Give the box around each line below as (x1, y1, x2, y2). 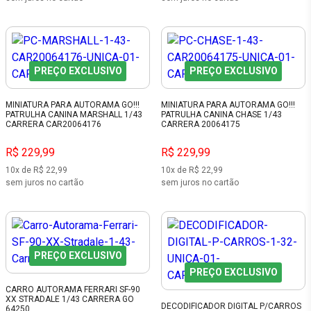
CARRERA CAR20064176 (6, 119, 101, 129)
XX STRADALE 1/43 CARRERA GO (6, 294, 134, 304)
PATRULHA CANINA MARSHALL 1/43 (6, 109, 142, 119)
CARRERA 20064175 (161, 119, 240, 129)
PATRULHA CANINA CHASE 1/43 (161, 109, 282, 119)
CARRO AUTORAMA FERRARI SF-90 (6, 284, 140, 294)
